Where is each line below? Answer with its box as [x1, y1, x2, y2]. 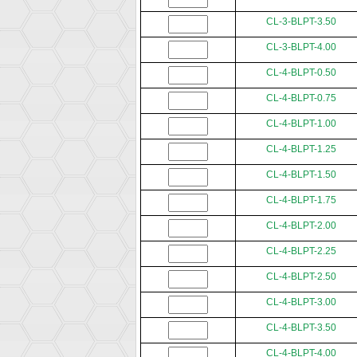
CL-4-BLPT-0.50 [266, 67, 336, 79]
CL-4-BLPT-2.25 [266, 245, 336, 257]
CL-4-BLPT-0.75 [266, 92, 336, 104]
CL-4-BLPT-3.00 [266, 296, 336, 308]
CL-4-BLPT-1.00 [266, 118, 336, 130]
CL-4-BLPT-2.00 [266, 220, 336, 232]
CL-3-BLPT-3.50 [266, 16, 336, 28]
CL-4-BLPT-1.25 [266, 143, 336, 155]
